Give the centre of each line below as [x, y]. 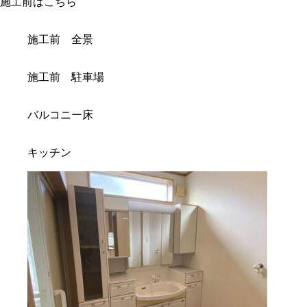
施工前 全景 [60, 40]
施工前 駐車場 [66, 77]
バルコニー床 [60, 115]
